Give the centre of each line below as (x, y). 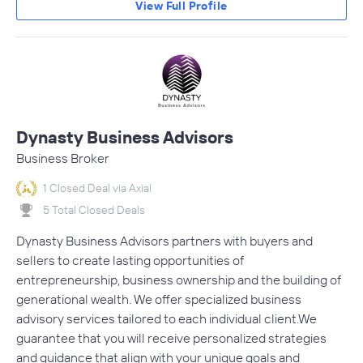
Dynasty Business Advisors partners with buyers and (164, 241)
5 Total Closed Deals (94, 210)
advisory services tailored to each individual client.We (167, 319)
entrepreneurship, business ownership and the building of (179, 280)
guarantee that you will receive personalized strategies (171, 338)
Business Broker (63, 158)
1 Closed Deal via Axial (97, 188)
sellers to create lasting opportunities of (130, 261)
